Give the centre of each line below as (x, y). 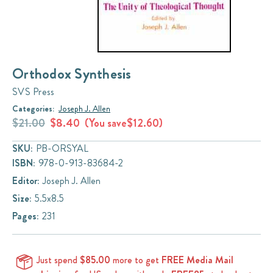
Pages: (26, 216)
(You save (106, 123)
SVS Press (34, 91)
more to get (136, 260)
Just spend (58, 260)
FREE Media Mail (197, 260)
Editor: (26, 180)
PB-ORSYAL (62, 148)
